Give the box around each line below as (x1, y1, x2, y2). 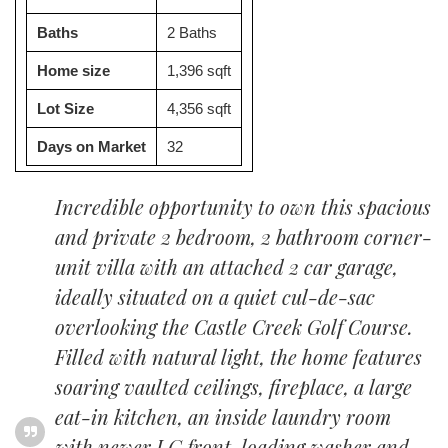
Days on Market (37, 138, 146, 155)
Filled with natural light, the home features (55, 343, 422, 370)
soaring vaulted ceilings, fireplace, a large (55, 373, 412, 400)
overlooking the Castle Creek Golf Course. (55, 313, 413, 340)
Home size (37, 62, 110, 79)
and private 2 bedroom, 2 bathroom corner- (55, 223, 432, 250)
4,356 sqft (167, 100, 231, 117)
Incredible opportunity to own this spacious (55, 193, 431, 220)
